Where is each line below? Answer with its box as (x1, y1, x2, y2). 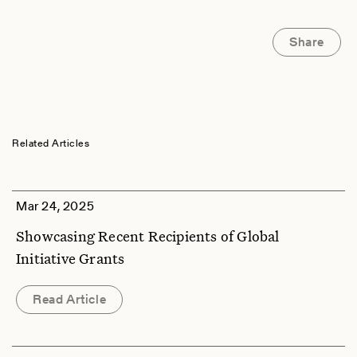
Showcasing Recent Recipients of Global (16, 226, 280, 246)
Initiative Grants (16, 249, 125, 269)
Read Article (33, 290, 107, 309)
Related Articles (12, 135, 89, 151)
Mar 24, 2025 (16, 197, 95, 216)
